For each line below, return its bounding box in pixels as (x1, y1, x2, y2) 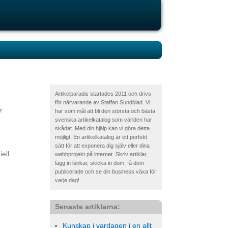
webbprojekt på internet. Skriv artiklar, (55, 151, 148, 157)
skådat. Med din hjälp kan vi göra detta (55, 125, 150, 131)
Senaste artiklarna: (55, 203, 120, 211)
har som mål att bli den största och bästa (55, 108, 155, 114)
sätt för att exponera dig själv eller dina (55, 142, 150, 149)
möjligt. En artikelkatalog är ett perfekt (55, 134, 147, 140)
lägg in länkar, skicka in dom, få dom (55, 160, 144, 166)
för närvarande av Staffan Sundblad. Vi (55, 99, 150, 105)
